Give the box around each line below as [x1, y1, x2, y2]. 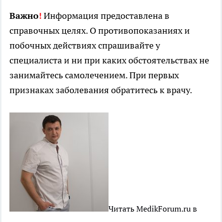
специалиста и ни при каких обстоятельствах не [9, 54, 209, 66]
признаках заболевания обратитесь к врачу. [9, 84, 192, 96]
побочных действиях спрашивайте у [9, 39, 160, 51]
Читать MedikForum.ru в [109, 203, 197, 214]
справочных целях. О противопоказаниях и [9, 24, 190, 36]
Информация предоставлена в [42, 9, 169, 21]
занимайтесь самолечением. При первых [9, 69, 179, 81]
